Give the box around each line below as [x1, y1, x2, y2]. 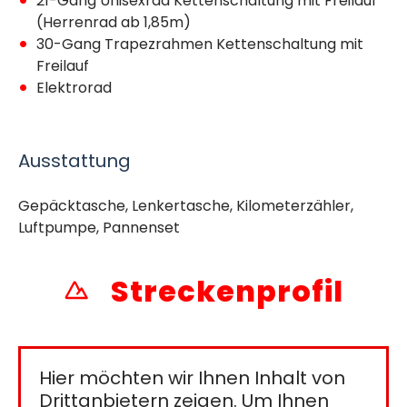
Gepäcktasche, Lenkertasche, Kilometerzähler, [18, 194, 353, 216]
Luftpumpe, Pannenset [18, 216, 180, 238]
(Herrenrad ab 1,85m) [36, 11, 191, 33]
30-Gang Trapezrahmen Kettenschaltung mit [36, 33, 363, 55]
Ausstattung [18, 147, 131, 174]
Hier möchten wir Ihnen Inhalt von [39, 364, 345, 391]
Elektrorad [36, 76, 112, 98]
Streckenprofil [104, 270, 343, 312]
